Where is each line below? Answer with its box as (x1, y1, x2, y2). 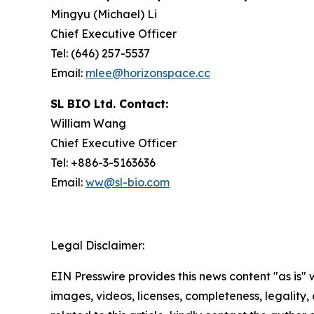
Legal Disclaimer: (50, 238, 144, 252)
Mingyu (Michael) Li (50, 7, 157, 21)
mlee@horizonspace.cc (86, 66, 210, 80)
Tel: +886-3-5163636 (50, 156, 156, 170)
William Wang (50, 116, 129, 130)
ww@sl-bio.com (86, 175, 170, 189)
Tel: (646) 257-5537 (50, 46, 150, 60)
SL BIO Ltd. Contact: (50, 97, 168, 111)
